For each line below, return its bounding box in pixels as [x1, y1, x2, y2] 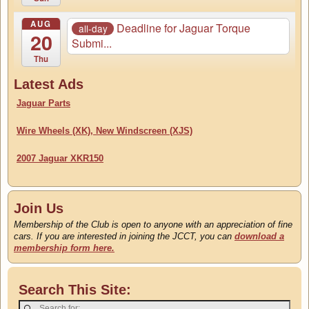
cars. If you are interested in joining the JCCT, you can [14, 230, 235, 241]
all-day [78, 21, 108, 35]
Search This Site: [19, 281, 131, 297]
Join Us [14, 200, 63, 216]
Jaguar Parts [17, 97, 70, 108]
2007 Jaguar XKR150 [17, 152, 103, 163]
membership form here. [14, 242, 114, 253]
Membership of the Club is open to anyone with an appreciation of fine [14, 219, 292, 230]
